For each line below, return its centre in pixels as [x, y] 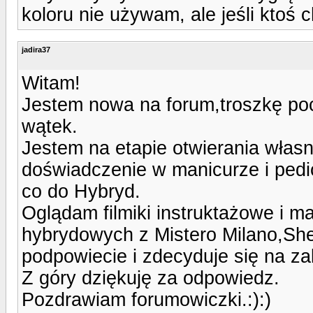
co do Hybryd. [81, 191]
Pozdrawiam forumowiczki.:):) [146, 299]
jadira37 [36, 49]
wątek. [50, 126]
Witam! [51, 83]
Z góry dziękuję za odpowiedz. [151, 278]
